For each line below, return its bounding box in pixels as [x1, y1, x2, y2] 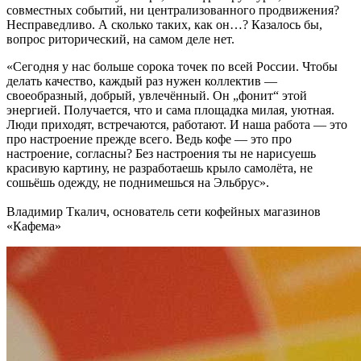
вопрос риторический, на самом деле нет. [6, 31, 234, 46]
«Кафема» [6, 218, 61, 233]
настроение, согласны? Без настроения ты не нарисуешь [6, 146, 316, 160]
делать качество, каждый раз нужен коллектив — [6, 73, 277, 88]
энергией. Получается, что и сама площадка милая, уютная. [6, 102, 334, 117]
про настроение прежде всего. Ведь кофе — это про [6, 131, 292, 146]
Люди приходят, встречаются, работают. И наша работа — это [6, 117, 347, 131]
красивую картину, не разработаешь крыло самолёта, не [6, 160, 313, 175]
